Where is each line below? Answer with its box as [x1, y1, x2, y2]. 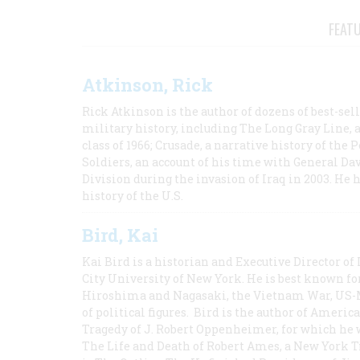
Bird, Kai [82, 223, 158, 247]
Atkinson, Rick [82, 73, 213, 96]
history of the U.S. [82, 188, 183, 203]
